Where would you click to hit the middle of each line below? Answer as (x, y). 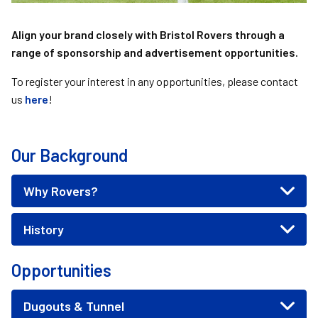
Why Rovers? (61, 191)
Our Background (70, 155)
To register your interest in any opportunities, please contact (155, 81)
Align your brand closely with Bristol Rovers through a (148, 34)
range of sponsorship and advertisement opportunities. (155, 52)
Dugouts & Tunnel (74, 306)
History (44, 229)
